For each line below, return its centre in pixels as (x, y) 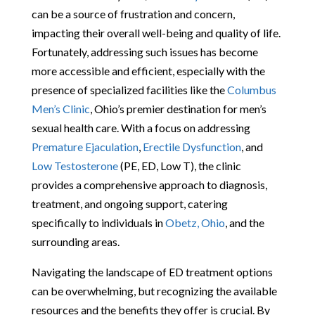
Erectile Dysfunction (192, 146)
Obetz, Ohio (195, 222)
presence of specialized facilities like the (129, 89)
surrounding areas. (75, 241)
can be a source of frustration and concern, (133, 13)
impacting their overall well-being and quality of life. (156, 32)
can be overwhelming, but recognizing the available (154, 290)
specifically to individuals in (98, 222)
